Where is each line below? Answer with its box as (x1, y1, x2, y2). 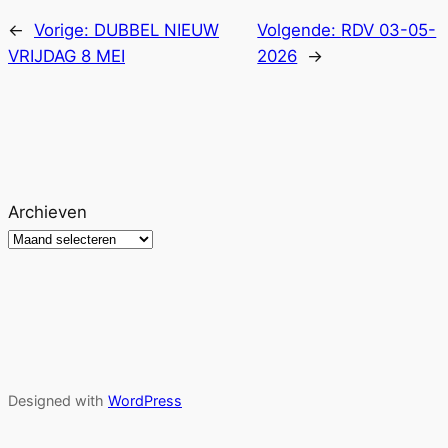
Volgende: (257, 20, 342, 41)
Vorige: (34, 20, 94, 41)
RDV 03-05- (341, 20, 437, 41)
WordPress (108, 391, 182, 409)
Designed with (8, 391, 108, 409)
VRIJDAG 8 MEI (8, 46, 125, 67)
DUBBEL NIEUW (94, 20, 219, 41)
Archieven (8, 202, 87, 223)
